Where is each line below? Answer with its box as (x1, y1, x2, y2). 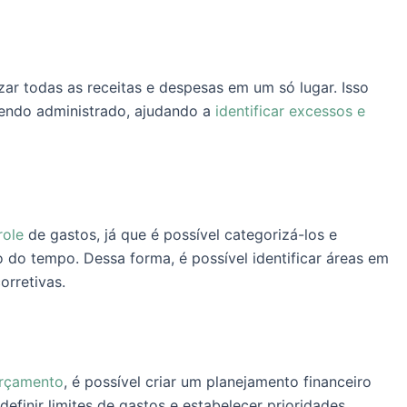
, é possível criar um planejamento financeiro (64, 372, 372, 392)
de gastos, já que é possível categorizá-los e (24, 224, 337, 243)
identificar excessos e (215, 101, 365, 120)
